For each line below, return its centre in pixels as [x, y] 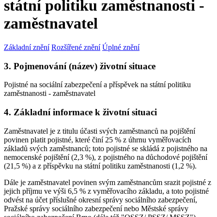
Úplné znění [121, 47]
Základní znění [27, 47]
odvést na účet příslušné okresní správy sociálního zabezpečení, [101, 200]
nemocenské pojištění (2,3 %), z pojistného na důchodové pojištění [106, 157]
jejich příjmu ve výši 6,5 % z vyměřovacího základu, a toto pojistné [106, 191]
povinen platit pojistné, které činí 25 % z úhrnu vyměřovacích [98, 139]
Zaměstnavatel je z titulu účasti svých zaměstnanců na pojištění [100, 131]
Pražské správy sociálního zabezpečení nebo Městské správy [96, 208]
